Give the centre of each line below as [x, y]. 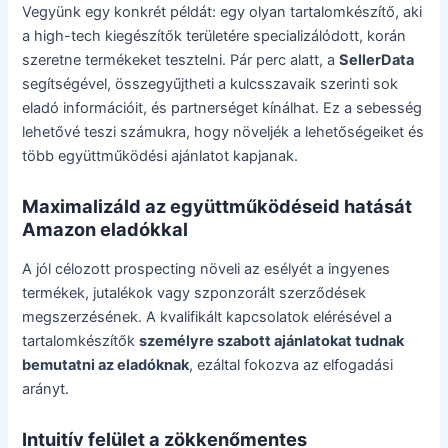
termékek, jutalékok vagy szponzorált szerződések [194, 292]
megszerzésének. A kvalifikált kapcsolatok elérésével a [207, 316]
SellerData [377, 60]
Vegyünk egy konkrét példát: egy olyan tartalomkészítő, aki [222, 12]
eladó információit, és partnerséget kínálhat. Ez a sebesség [222, 108]
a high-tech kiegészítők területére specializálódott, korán [214, 36]
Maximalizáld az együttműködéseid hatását [217, 206]
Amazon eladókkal [105, 229]
